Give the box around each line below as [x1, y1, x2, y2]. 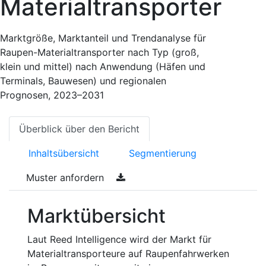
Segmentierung [129, 147, 197, 159]
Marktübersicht [27, 204, 166, 227]
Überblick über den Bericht [19, 123, 140, 135]
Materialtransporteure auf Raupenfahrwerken [27, 248, 229, 259]
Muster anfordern [26, 172, 107, 183]
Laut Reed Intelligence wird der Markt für [27, 233, 211, 245]
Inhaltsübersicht [28, 147, 99, 159]
